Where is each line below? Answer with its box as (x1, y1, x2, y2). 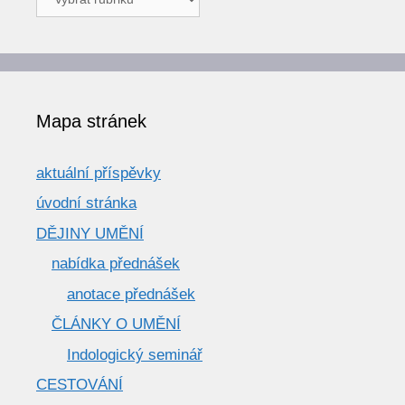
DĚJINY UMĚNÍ (36, 224, 144, 242)
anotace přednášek (67, 285, 195, 303)
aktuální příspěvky (36, 164, 161, 182)
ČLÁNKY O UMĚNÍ (52, 316, 181, 334)
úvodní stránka (36, 194, 137, 212)
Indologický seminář (67, 345, 202, 363)
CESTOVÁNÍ (36, 376, 123, 394)
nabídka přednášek (52, 255, 180, 273)
